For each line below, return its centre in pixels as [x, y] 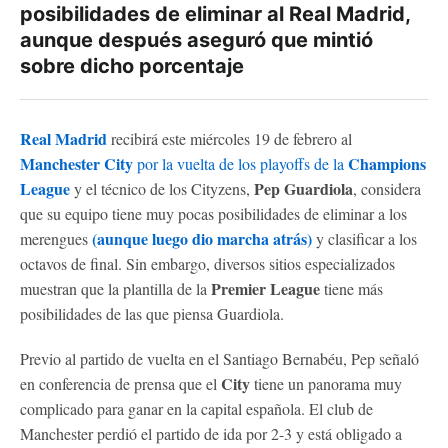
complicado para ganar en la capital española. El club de [196, 408]
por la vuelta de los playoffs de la [240, 163]
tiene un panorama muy [328, 383]
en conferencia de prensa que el [120, 383]
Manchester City [76, 163]
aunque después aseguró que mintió [196, 40]
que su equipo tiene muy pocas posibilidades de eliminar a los [213, 213]
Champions [387, 163]
